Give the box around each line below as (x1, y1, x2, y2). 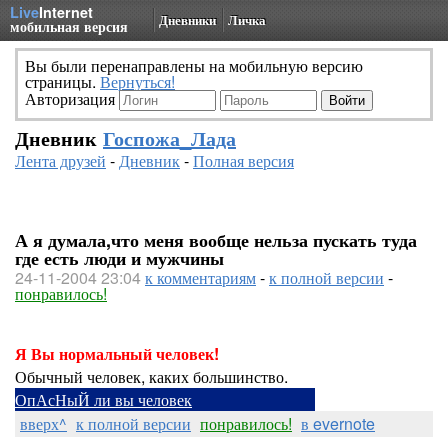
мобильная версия (10, 16, 128, 36)
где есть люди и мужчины (15, 245, 224, 271)
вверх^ (20, 412, 67, 435)
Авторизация (25, 87, 119, 110)
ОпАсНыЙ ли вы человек (15, 388, 192, 411)
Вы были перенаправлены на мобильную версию (25, 54, 363, 77)
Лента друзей (15, 149, 106, 172)
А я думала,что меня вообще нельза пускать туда (15, 227, 417, 253)
